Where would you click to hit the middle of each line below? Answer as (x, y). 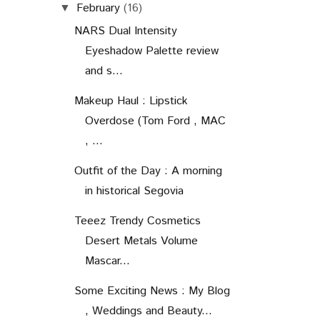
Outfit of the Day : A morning (148, 171)
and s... (104, 71)
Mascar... (107, 261)
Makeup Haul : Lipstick (131, 101)
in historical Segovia (134, 191)
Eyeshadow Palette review (151, 51)
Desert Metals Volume (141, 241)
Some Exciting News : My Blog (152, 291)
